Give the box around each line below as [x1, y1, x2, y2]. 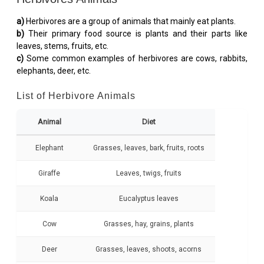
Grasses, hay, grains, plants [103, 220, 194, 229]
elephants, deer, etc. [16, 65, 91, 75]
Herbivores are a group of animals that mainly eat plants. [24, 16, 236, 26]
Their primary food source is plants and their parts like [24, 28, 247, 38]
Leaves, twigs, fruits [115, 169, 181, 178]
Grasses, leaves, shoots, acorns [95, 245, 202, 254]
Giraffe [38, 169, 60, 178]
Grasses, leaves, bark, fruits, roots [93, 144, 204, 153]
